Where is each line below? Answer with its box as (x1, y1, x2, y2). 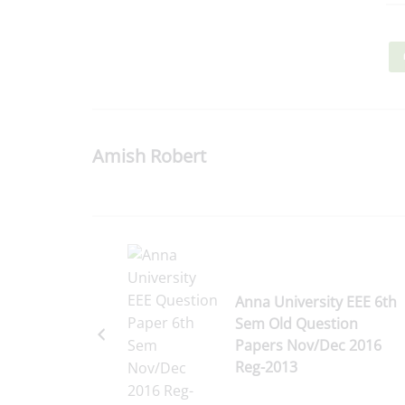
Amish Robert (92, 143, 206, 168)
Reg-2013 (235, 356, 297, 377)
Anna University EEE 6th (235, 291, 397, 312)
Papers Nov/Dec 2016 (235, 334, 381, 355)
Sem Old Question (235, 313, 358, 334)
